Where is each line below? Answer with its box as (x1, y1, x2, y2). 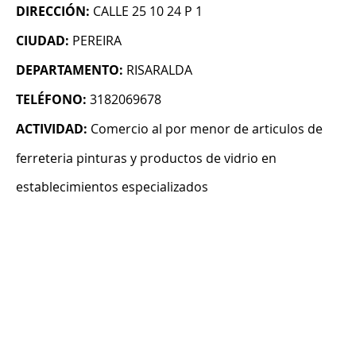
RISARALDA (126, 61, 192, 79)
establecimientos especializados (16, 178, 208, 196)
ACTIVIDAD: (16, 120, 87, 138)
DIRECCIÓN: (16, 2, 90, 21)
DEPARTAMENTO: (16, 61, 123, 79)
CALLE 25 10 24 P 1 (93, 2, 203, 21)
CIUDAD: (16, 32, 69, 50)
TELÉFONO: (16, 91, 87, 109)
